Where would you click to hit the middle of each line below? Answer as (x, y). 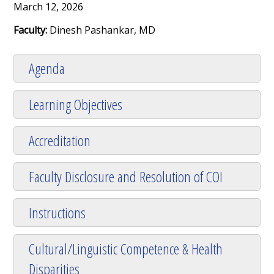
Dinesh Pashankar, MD (103, 30)
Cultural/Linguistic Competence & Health (126, 249)
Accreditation (60, 141)
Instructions (57, 213)
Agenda (47, 68)
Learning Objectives (76, 105)
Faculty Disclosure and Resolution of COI (126, 177)
